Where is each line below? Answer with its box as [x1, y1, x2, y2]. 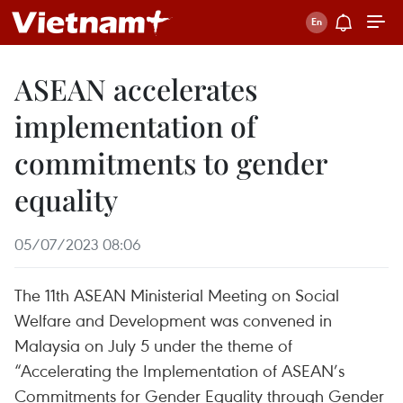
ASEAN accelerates [14, 69, 257, 108]
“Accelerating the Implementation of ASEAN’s [14, 359, 345, 381]
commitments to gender [14, 143, 327, 182]
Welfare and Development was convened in [14, 309, 332, 331]
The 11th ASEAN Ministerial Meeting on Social [14, 283, 339, 306]
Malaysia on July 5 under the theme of [14, 334, 292, 356]
